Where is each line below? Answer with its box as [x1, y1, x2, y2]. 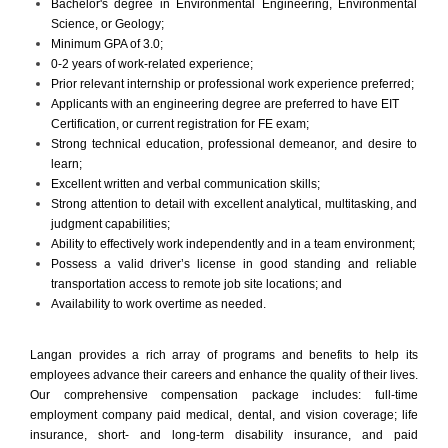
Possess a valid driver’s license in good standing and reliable [51, 256, 417, 271]
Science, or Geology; [51, 16, 164, 31]
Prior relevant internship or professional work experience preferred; [51, 76, 414, 91]
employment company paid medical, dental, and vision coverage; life [30, 407, 418, 422]
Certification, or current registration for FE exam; [51, 116, 309, 131]
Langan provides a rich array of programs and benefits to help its [30, 347, 418, 362]
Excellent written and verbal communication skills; [51, 176, 320, 191]
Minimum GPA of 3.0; [51, 36, 163, 51]
